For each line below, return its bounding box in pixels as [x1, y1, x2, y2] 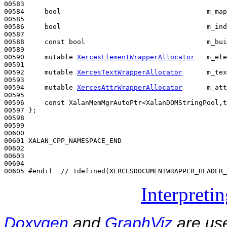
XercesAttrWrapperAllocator [77, 83, 182, 91]
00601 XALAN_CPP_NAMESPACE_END [4, 136, 122, 144]
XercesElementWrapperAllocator [77, 53, 195, 61]
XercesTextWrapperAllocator [77, 68, 182, 76]
